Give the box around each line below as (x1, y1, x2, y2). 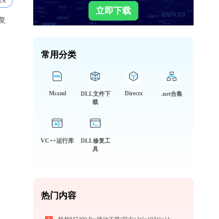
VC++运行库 (41, 137, 74, 144)
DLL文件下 (80, 90, 110, 97)
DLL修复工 (80, 137, 110, 144)
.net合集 (161, 90, 182, 97)
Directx (124, 90, 143, 97)
